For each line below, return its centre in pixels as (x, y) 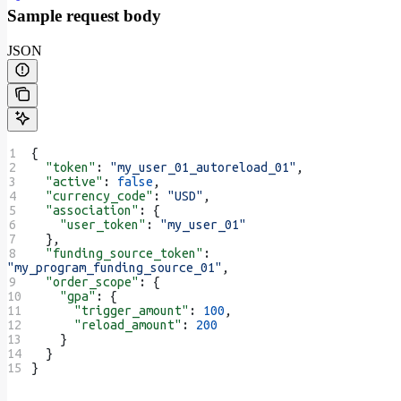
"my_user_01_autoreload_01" (204, 167)
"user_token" (89, 224)
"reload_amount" (107, 324)
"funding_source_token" (118, 253)
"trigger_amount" (111, 310)
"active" (68, 181)
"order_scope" (85, 282)
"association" (85, 210)
